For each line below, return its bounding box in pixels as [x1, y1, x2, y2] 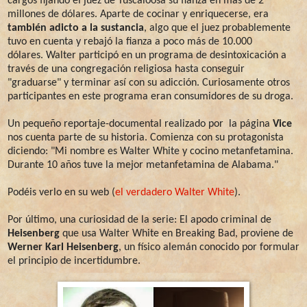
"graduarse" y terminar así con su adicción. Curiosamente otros [8, 77, 290, 88]
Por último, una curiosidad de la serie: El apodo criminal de [8, 214, 271, 225]
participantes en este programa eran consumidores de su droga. [8, 90, 293, 102]
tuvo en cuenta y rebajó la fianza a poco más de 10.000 [8, 36, 252, 47]
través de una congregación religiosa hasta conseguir [8, 63, 245, 75]
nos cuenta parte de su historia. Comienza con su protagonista [8, 132, 284, 143]
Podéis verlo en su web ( [8, 186, 115, 198]
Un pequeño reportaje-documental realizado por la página [8, 118, 273, 130]
